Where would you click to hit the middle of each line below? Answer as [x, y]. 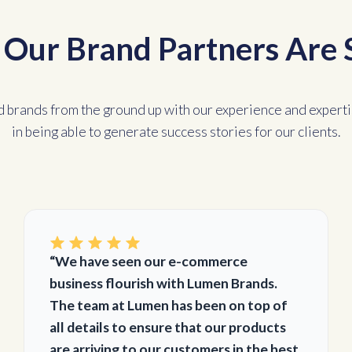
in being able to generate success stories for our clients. [176, 132]
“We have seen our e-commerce [149, 261]
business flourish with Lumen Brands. [164, 283]
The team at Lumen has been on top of [169, 305]
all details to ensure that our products [168, 327]
